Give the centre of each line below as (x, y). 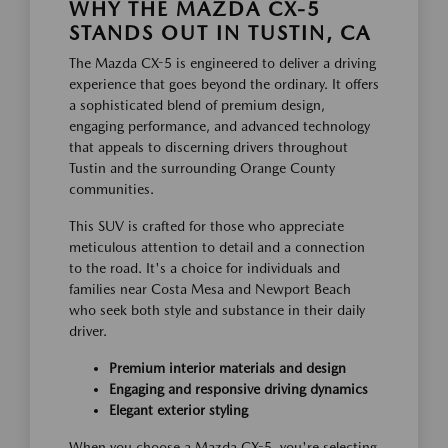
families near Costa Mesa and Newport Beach (210, 289)
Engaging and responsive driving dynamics (238, 389)
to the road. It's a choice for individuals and (204, 268)
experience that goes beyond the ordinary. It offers (224, 84)
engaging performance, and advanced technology (219, 126)
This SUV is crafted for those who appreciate (206, 226)
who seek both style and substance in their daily (217, 310)
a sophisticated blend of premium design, (197, 105)
